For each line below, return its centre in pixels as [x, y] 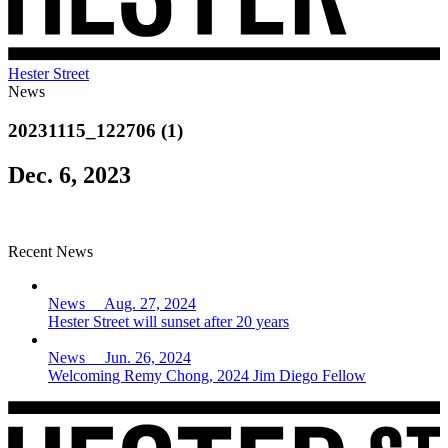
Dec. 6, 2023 [69, 174]
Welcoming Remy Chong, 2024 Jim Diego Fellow [207, 375]
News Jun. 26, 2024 [119, 357]
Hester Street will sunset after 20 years [168, 321]
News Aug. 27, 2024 [122, 303]
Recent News [50, 251]
